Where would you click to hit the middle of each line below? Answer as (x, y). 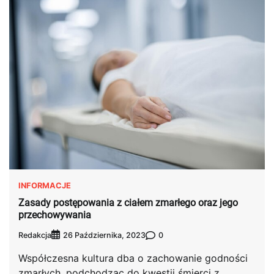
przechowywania (55, 215)
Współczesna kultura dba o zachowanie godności (133, 258)
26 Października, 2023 (104, 235)
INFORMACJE (45, 185)
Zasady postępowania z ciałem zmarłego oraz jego (128, 203)
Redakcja (35, 235)
